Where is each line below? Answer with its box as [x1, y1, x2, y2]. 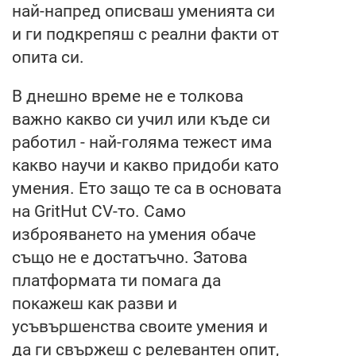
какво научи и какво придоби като [12, 155, 279, 175]
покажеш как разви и [12, 293, 177, 313]
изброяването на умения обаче [12, 224, 256, 244]
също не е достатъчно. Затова [12, 247, 247, 267]
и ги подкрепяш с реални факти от [12, 24, 279, 44]
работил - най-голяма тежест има [12, 132, 272, 152]
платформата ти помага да [12, 270, 221, 290]
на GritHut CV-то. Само [12, 201, 186, 221]
